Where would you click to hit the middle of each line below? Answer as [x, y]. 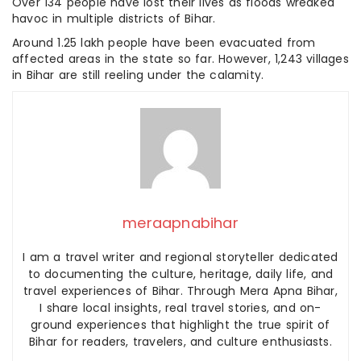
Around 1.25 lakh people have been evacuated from [164, 42]
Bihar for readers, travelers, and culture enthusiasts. [180, 341]
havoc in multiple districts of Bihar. [114, 18]
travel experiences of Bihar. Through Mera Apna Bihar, [180, 290]
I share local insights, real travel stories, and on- [180, 307]
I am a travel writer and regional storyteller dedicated [180, 257]
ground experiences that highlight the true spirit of [180, 324]
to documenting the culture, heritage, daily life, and [180, 274]
